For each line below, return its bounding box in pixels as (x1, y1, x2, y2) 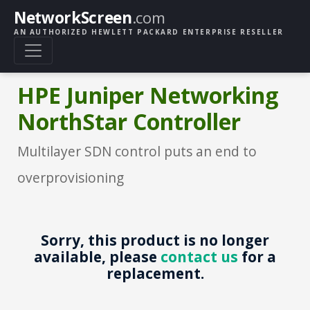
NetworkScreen (14, 7, 132, 29)
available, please (34, 246, 161, 266)
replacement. (106, 263, 204, 283)
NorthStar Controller (17, 106, 241, 136)
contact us (161, 246, 238, 266)
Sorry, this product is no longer (41, 230, 269, 250)
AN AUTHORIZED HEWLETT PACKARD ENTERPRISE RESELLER (14, 26, 284, 37)
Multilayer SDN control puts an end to (17, 141, 257, 161)
